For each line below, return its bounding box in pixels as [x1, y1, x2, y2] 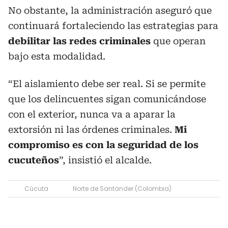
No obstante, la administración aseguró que [8, 5, 212, 16]
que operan [151, 35, 206, 46]
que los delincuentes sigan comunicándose [8, 93, 206, 104]
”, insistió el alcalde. [59, 154, 152, 165]
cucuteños [8, 154, 59, 165]
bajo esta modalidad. [8, 50, 105, 62]
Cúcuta [24, 184, 48, 193]
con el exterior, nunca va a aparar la [8, 108, 176, 120]
